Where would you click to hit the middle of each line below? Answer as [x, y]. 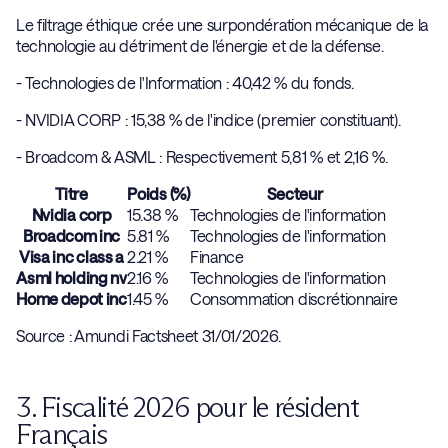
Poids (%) [158, 193]
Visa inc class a [71, 256]
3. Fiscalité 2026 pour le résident [187, 407]
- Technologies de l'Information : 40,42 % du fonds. [189, 82]
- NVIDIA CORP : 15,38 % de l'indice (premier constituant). [212, 119]
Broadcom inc [71, 235]
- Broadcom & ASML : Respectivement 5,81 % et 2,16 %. [205, 156]
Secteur [294, 193]
